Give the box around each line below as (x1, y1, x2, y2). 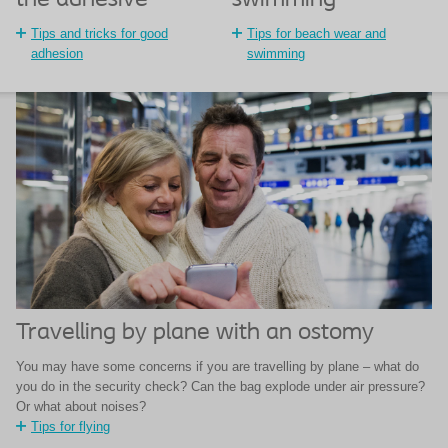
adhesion (31, 46, 83, 62)
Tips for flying (31, 419, 110, 435)
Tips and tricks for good (31, 26, 168, 42)
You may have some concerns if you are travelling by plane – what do (16, 359, 419, 375)
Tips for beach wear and (247, 26, 386, 42)
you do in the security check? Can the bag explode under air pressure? (16, 379, 425, 395)
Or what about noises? (16, 399, 146, 415)
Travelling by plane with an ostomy (16, 321, 374, 346)
